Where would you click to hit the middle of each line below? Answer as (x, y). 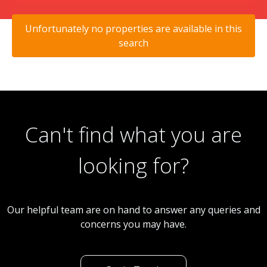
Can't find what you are (133, 134)
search (133, 43)
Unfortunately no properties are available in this (133, 28)
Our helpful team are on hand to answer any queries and (133, 210)
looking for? (133, 165)
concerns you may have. (133, 224)
